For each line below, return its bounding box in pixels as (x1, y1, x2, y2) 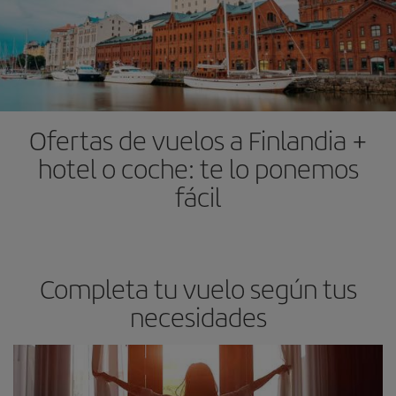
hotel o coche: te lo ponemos (37, 148, 359, 187)
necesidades (129, 297, 267, 335)
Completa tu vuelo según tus (39, 269, 357, 307)
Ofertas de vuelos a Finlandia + (28, 120, 368, 158)
